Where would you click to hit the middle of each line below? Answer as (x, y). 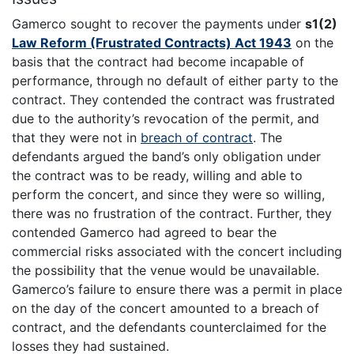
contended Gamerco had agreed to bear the (144, 233)
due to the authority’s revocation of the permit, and (166, 119)
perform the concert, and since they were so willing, (168, 195)
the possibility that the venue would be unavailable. (166, 271)
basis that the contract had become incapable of (158, 62)
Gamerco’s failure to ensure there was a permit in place (177, 290)
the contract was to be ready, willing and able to (157, 176)
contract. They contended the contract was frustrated (173, 100)
